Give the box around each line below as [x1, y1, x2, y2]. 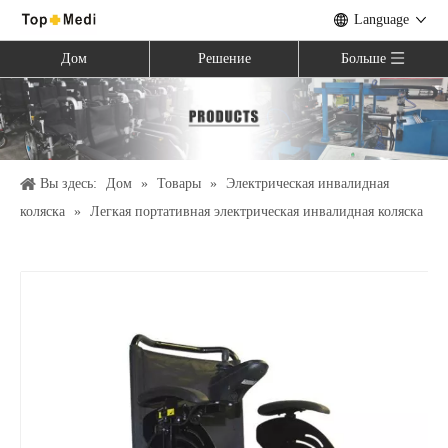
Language [354, 12, 409, 27]
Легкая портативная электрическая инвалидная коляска [90, 204, 423, 219]
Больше [341, 51, 387, 66]
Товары [157, 176, 201, 191]
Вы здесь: [40, 176, 97, 191]
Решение [197, 51, 251, 66]
